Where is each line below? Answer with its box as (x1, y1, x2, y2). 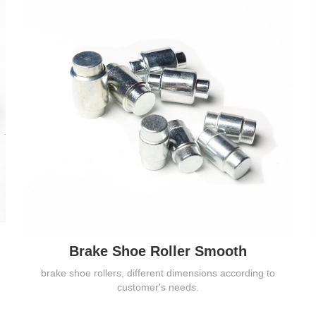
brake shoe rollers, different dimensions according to (41, 267, 275, 279)
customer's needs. (117, 281, 199, 293)
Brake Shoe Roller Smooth (69, 243, 247, 260)
